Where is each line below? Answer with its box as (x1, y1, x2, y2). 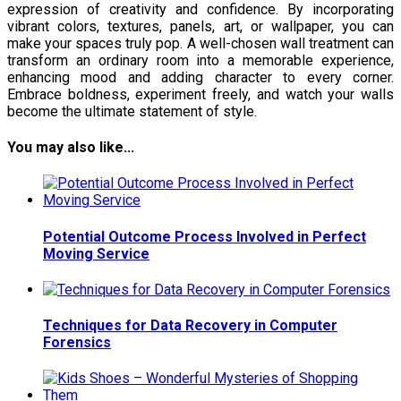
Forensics (43, 334, 111, 352)
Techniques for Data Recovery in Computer (43, 317, 337, 335)
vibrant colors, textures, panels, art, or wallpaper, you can (7, 17, 394, 35)
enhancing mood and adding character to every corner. (7, 68, 394, 86)
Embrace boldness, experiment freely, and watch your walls (7, 85, 394, 103)
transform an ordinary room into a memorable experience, (7, 51, 394, 69)
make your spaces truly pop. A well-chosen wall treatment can (7, 34, 394, 52)
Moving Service (43, 244, 149, 262)
